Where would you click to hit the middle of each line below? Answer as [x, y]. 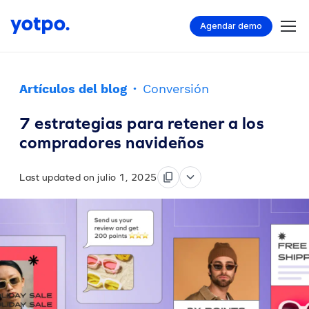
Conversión [176, 89]
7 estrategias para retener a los [142, 123]
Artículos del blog [73, 89]
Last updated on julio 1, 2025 [88, 177]
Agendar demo [231, 26]
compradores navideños [112, 142]
